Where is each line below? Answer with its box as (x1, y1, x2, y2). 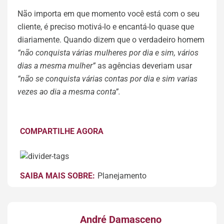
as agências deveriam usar (97, 61, 192, 70)
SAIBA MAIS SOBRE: (20, 170, 95, 180)
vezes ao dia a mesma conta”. (17, 87, 120, 96)
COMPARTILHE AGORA (20, 126, 103, 136)
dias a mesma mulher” (17, 61, 97, 70)
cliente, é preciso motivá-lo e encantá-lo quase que (17, 22, 194, 31)
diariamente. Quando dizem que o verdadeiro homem (17, 35, 204, 44)
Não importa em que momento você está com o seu (17, 9, 199, 18)
